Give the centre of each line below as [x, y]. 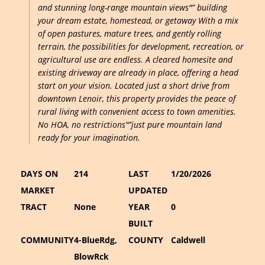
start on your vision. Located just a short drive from [134, 85]
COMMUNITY [47, 240]
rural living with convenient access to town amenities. [137, 112]
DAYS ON [39, 174]
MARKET [38, 190]
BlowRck [91, 256]
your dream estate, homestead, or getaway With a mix [138, 20]
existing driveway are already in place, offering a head [138, 72]
